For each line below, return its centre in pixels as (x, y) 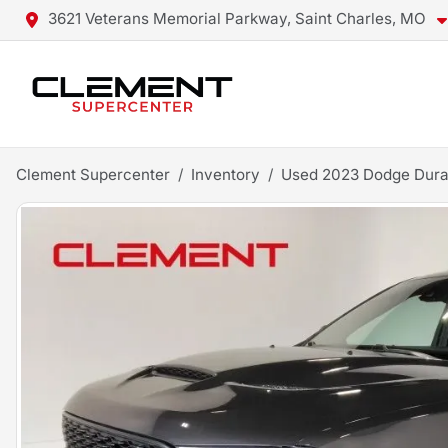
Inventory (225, 174)
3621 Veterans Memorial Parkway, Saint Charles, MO (237, 18)
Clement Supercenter (93, 174)
